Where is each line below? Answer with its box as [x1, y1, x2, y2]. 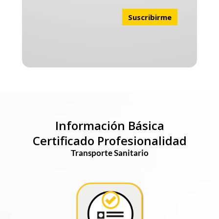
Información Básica [55, 117, 164, 134]
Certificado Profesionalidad [32, 132, 187, 149]
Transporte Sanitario [70, 148, 149, 158]
